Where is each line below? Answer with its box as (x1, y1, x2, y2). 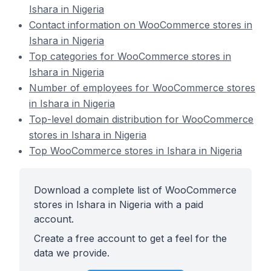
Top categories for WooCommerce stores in (29, 50, 231, 62)
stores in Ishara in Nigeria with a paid (34, 198, 203, 211)
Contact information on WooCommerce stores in (29, 19, 252, 31)
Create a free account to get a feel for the (34, 232, 227, 244)
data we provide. (34, 247, 109, 259)
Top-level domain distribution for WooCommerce (29, 113, 253, 125)
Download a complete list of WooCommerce (34, 184, 237, 196)
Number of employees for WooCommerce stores (29, 82, 255, 94)
